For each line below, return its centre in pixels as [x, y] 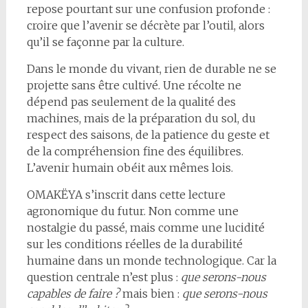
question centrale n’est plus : [103, 277]
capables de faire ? [73, 293]
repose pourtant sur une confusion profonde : [148, 9]
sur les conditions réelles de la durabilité [134, 244]
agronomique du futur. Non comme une [132, 211]
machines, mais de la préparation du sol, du [141, 118]
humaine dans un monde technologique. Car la [151, 260]
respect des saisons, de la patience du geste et [148, 134]
